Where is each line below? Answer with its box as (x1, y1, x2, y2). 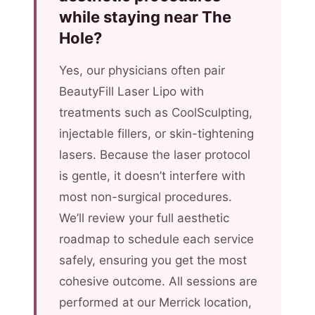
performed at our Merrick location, (59, 295, 252, 309)
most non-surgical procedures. (59, 190, 232, 204)
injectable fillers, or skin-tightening (59, 127, 254, 141)
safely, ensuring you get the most (59, 253, 247, 267)
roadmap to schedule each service (59, 232, 254, 246)
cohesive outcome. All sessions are (59, 274, 257, 288)
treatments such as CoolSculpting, (59, 105, 252, 120)
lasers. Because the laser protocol (59, 148, 250, 162)
